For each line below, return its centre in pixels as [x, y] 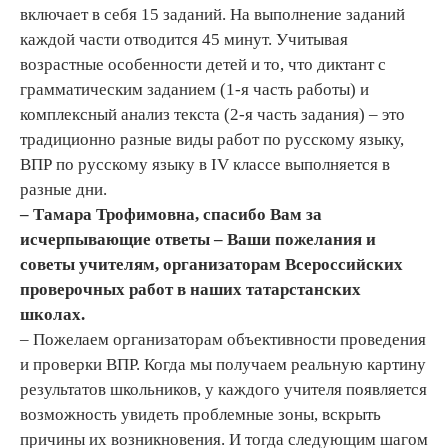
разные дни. [63, 189]
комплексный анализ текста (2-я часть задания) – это [212, 114]
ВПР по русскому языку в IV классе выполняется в [205, 164]
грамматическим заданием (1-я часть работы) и [194, 89]
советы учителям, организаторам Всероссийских [211, 264]
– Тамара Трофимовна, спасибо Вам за [171, 214]
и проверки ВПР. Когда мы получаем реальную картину [223, 364]
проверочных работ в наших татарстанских [190, 289]
